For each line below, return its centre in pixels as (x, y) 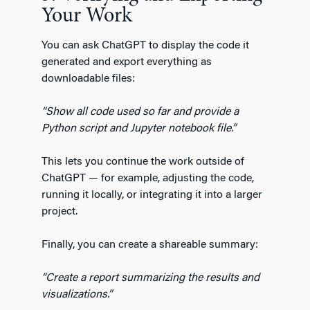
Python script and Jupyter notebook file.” (139, 128)
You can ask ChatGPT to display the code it (145, 45)
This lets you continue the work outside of (143, 162)
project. (60, 211)
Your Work (87, 16)
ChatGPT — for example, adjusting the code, (148, 178)
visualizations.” (77, 294)
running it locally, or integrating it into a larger (152, 195)
